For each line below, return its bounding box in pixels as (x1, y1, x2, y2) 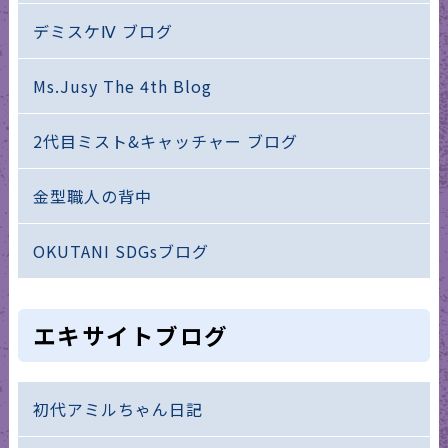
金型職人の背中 (32, 184, 152, 209)
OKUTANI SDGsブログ (32, 239, 209, 264)
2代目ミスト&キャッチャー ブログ (32, 129, 298, 154)
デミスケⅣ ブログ (32, 19, 173, 44)
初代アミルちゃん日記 (32, 397, 203, 422)
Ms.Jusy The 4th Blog (32, 74, 212, 99)
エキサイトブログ (32, 319, 229, 352)
